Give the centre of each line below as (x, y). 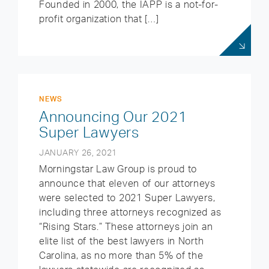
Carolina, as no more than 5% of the (121, 255)
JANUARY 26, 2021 (78, 152)
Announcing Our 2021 (113, 116)
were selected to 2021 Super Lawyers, (127, 198)
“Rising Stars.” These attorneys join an (126, 226)
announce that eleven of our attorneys (127, 183)
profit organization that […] (99, 19)
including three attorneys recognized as (130, 212)
